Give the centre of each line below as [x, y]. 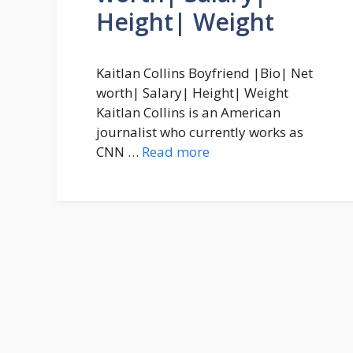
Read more [176, 151]
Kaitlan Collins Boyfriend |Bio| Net [204, 72]
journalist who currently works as [200, 132]
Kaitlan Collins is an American [188, 112]
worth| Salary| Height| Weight [192, 92]
